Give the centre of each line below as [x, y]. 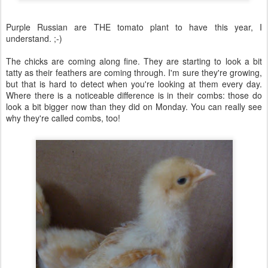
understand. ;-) [34, 38]
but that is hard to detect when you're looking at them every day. [134, 84]
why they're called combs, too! [63, 118]
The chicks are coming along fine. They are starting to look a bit [134, 61]
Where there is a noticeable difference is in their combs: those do [134, 95]
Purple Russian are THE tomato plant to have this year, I [134, 27]
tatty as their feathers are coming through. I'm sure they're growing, [134, 72]
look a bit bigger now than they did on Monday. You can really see [134, 106]
